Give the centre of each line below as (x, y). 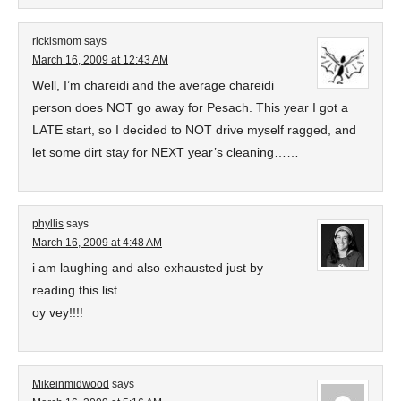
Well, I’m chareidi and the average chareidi (153, 85)
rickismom (57, 41)
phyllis (48, 224)
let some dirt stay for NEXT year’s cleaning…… (166, 152)
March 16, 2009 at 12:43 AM (100, 60)
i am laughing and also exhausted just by (148, 268)
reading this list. (77, 290)
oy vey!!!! (58, 312)
